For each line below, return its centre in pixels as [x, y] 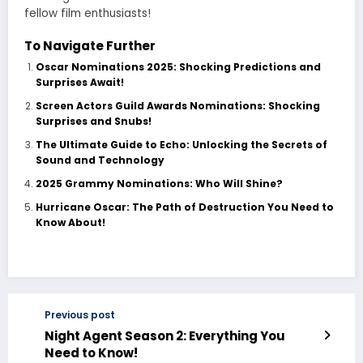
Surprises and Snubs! [93, 122]
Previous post [80, 315]
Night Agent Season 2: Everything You [165, 336]
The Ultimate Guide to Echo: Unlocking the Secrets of [181, 145]
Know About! [70, 223]
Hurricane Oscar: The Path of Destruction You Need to [184, 207]
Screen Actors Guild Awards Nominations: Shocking [177, 106]
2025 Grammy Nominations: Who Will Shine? [159, 184]
